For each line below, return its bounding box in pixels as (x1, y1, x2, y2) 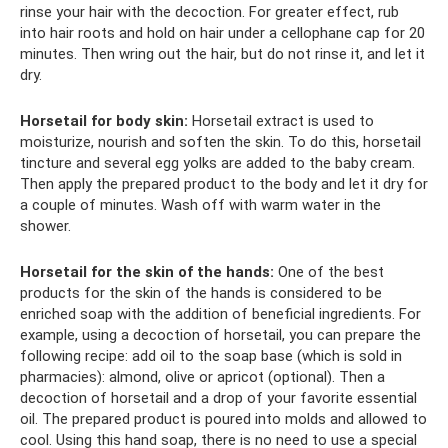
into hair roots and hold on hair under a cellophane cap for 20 (20, 24, 425, 42)
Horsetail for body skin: (20, 112, 188, 130)
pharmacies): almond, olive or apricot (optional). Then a (20, 368, 385, 386)
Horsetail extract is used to (188, 112, 374, 130)
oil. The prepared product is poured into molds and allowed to (20, 410, 427, 428)
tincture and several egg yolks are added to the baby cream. (20, 154, 415, 172)
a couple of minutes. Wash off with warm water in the (20, 196, 381, 214)
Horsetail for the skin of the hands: (20, 263, 274, 281)
